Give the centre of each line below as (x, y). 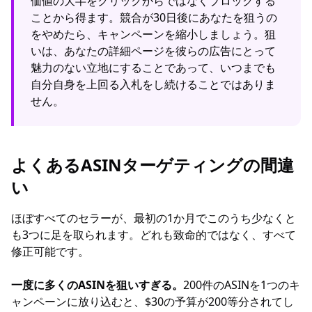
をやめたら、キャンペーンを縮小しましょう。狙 (153, 34)
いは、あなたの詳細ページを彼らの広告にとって (153, 51)
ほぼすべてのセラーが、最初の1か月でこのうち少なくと (154, 218)
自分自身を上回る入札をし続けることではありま (153, 84)
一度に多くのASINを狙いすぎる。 (97, 285)
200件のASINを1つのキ (242, 285)
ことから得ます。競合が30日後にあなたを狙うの (154, 17)
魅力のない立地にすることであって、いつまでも (153, 68)
